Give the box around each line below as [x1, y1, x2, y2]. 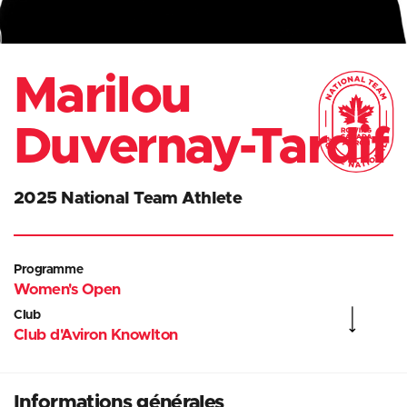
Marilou [14, 71, 191, 123]
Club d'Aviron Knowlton [14, 327, 178, 343]
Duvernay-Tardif [14, 122, 390, 174]
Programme [14, 263, 84, 277]
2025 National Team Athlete [14, 190, 243, 208]
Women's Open [14, 282, 121, 298]
